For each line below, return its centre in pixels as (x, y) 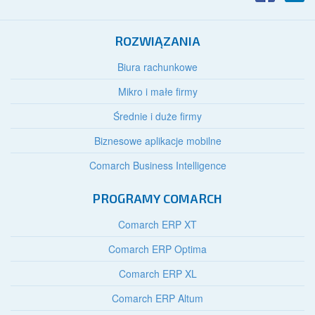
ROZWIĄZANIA (157, 41)
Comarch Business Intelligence (157, 166)
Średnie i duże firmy (157, 116)
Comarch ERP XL (157, 274)
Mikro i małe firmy (157, 92)
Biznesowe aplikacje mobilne (157, 141)
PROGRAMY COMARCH (157, 199)
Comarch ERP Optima (157, 249)
